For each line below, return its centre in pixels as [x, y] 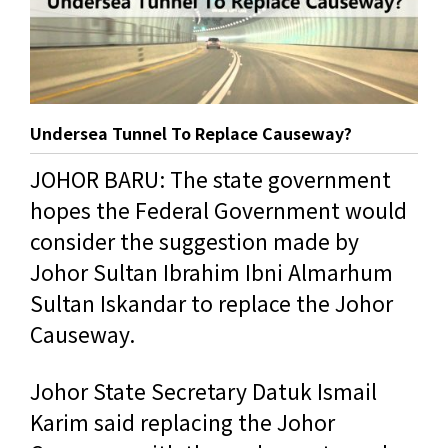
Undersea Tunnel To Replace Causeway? [191, 133]
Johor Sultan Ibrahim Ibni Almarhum [211, 272]
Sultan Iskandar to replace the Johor [211, 303]
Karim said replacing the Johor [182, 422]
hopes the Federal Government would [218, 210]
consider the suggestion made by [194, 241]
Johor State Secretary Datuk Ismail [203, 391]
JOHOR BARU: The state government [210, 179]
